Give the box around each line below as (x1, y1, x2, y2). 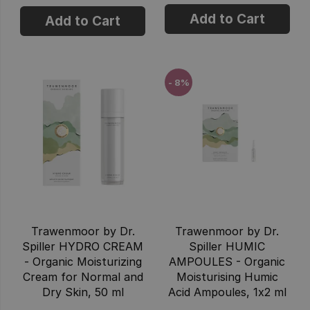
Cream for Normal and (22, 269, 143, 284)
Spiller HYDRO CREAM (22, 239, 144, 253)
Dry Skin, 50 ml (42, 284, 124, 299)
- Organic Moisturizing (24, 254, 142, 268)
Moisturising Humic (176, 269, 278, 284)
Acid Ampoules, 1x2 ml (167, 284, 286, 299)
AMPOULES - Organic (169, 254, 286, 268)
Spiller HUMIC (189, 239, 266, 253)
